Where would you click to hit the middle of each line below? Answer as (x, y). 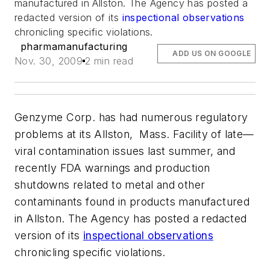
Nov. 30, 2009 (49, 61)
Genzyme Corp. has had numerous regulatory (131, 117)
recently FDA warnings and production (112, 168)
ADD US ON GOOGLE (212, 53)
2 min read (109, 61)
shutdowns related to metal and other (110, 185)
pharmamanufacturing (74, 46)
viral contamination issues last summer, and (125, 151)
